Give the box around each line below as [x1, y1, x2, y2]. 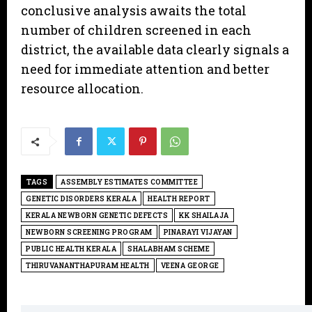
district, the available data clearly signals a [21, 41, 289, 58]
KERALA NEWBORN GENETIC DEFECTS [26, 211, 168, 221]
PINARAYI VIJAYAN [163, 228, 233, 237]
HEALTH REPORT [148, 194, 210, 204]
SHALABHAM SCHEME [127, 244, 210, 254]
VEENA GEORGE [160, 261, 219, 271]
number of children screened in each [21, 22, 251, 39]
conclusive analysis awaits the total [21, 2, 247, 19]
